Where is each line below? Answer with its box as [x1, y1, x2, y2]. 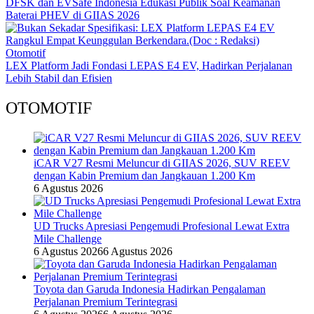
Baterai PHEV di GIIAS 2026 [6, 8, 139, 21]
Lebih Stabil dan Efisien [6, 71, 112, 84]
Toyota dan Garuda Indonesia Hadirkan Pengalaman [34, 282, 266, 295]
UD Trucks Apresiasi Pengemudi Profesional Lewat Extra [34, 219, 289, 232]
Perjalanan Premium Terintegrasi [34, 295, 177, 308]
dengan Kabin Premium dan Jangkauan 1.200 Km [34, 169, 255, 182]
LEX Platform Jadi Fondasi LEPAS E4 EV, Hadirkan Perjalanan [6, 59, 292, 71]
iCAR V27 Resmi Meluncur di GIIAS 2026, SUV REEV [34, 156, 290, 169]
